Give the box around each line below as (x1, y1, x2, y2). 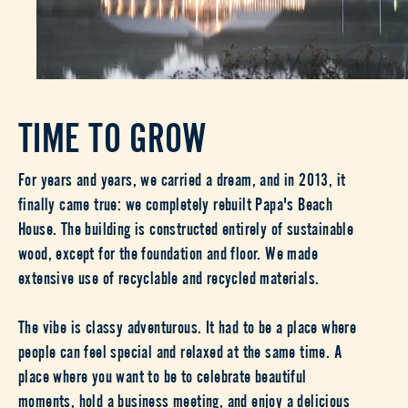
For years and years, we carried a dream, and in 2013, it (18, 166, 346, 189)
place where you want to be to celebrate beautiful (18, 362, 307, 386)
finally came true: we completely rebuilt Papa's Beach (18, 190, 333, 214)
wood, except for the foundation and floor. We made (18, 240, 318, 263)
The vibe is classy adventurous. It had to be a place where (18, 313, 357, 337)
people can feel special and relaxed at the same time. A (18, 338, 342, 362)
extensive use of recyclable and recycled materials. (18, 264, 320, 288)
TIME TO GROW (18, 107, 207, 160)
